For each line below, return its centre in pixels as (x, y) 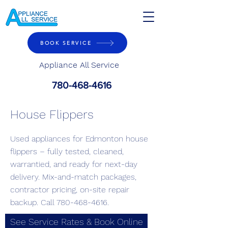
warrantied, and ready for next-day (74, 164)
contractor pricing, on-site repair (70, 190)
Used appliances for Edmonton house (79, 139)
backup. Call (33, 202)
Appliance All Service (79, 65)
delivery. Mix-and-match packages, (73, 177)
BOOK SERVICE (66, 43)
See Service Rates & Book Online (76, 222)
